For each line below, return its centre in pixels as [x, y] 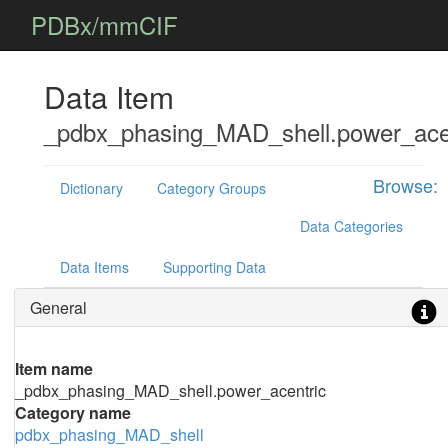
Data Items [94, 267]
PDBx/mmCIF [104, 24]
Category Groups [211, 188]
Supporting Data [214, 267]
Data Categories [351, 226]
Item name [53, 368]
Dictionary [91, 188]
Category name [72, 412]
